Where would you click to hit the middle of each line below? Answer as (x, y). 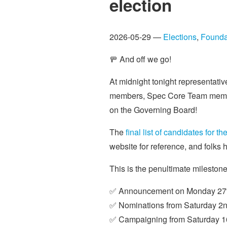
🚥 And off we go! (140, 59)
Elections (180, 36)
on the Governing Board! (153, 109)
